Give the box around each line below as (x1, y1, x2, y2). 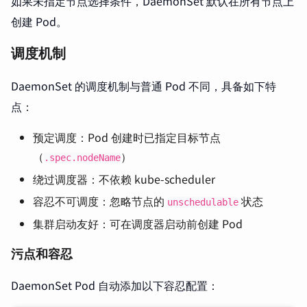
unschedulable (167, 197, 238, 208)
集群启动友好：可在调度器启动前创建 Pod (33, 215, 243, 232)
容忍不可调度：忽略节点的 (33, 193, 167, 209)
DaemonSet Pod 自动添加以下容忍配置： (11, 277, 219, 293)
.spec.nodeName (44, 152, 121, 163)
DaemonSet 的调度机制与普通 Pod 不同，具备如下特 (11, 77, 276, 94)
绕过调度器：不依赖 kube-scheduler (33, 171, 215, 187)
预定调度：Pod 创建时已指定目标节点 (33, 129, 221, 145)
